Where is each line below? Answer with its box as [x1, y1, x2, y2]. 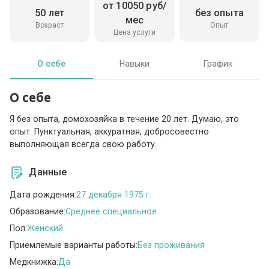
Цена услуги [113, 28, 156, 37]
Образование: [10, 206, 66, 216]
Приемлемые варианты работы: [10, 240, 138, 250]
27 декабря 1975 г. [76, 189, 152, 199]
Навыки [119, 58, 150, 68]
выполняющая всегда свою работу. [10, 139, 157, 150]
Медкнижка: [10, 256, 59, 267]
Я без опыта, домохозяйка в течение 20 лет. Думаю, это [10, 114, 240, 124]
